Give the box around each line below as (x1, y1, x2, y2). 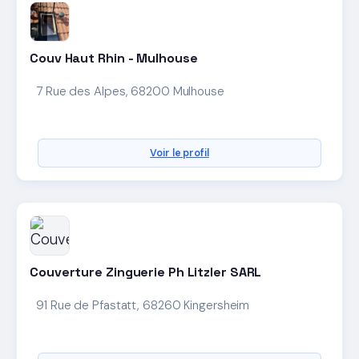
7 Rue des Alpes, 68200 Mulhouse (36, 83, 224, 100)
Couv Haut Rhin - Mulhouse (30, 49, 198, 67)
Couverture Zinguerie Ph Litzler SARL (30, 264, 262, 281)
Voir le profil (150, 147, 209, 160)
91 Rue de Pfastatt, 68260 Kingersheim (36, 297, 250, 314)
